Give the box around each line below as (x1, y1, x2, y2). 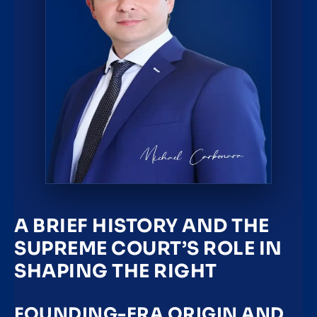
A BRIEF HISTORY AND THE (14, 214, 270, 238)
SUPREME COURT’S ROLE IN (14, 237, 282, 261)
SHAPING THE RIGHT (14, 260, 217, 284)
